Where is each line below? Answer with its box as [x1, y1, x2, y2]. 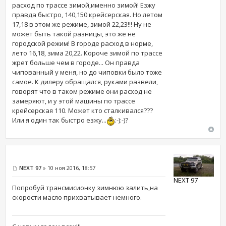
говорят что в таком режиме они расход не [12, 87, 152, 96]
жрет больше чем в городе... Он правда [12, 58, 140, 67]
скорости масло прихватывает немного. [12, 193, 142, 202]
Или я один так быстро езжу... [12, 116, 107, 125]
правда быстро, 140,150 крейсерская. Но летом [12, 10, 163, 19]
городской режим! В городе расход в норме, [12, 39, 153, 48]
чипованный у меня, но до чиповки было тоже [12, 68, 162, 77]
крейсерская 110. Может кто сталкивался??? [12, 106, 153, 115]
